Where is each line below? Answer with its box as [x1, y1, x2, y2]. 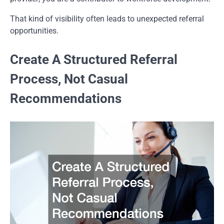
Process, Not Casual [10, 71, 128, 87]
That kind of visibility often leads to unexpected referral [10, 14, 204, 24]
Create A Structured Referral [10, 52, 177, 67]
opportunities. [10, 26, 58, 36]
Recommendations [10, 91, 121, 106]
